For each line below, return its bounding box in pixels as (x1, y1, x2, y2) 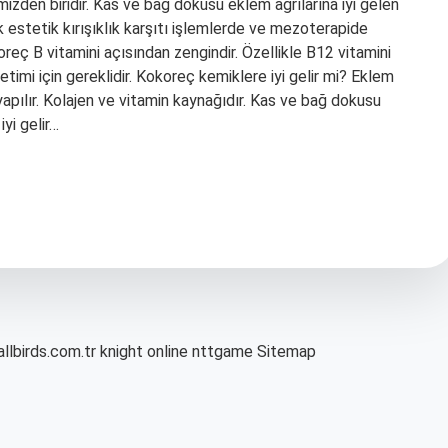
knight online (100, 342, 188, 361)
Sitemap (257, 342, 316, 361)
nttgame (192, 342, 253, 361)
